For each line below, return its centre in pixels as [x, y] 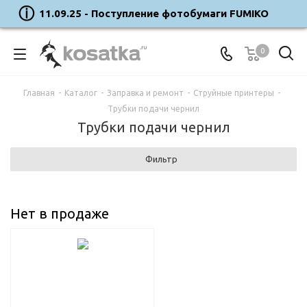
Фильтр [161, 159]
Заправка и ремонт [145, 93]
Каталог [81, 93]
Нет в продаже [60, 213]
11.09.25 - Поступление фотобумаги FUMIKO [153, 13]
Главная [39, 93]
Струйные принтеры [234, 93]
